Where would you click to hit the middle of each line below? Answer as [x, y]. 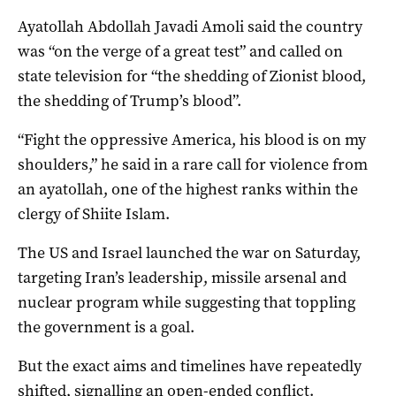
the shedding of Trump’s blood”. [129, 101]
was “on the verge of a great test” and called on [180, 52]
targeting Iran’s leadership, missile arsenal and [182, 278]
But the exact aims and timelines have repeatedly [190, 366]
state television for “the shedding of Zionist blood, [192, 76]
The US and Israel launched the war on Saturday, [189, 253]
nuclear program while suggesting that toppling [187, 303]
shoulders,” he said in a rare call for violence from [193, 165]
